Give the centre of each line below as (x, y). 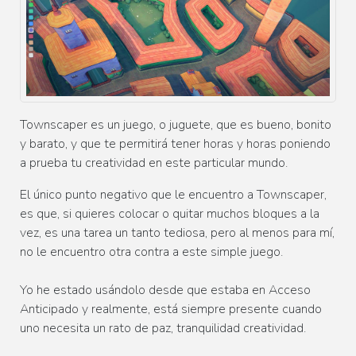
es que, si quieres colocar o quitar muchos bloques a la (170, 214)
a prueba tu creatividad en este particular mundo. (154, 163)
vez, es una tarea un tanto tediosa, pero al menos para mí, (177, 233)
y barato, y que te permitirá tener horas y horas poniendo (175, 144)
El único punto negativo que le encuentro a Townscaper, (173, 195)
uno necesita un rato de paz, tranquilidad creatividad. (163, 329)
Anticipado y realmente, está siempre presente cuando (171, 310)
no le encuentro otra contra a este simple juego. (151, 252)
